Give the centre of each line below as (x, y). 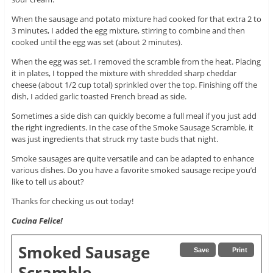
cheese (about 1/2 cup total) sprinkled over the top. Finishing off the (134, 85)
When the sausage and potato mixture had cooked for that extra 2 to (136, 19)
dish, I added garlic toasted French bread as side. (99, 97)
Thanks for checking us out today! (72, 201)
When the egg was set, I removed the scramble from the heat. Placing (136, 62)
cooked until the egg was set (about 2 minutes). (97, 42)
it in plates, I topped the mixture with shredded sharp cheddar (124, 73)
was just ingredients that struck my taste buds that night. (115, 139)
